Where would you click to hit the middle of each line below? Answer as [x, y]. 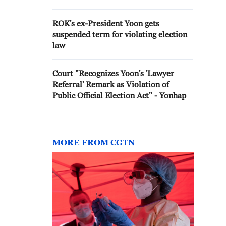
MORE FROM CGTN [94, 142]
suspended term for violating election [120, 34]
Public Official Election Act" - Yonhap [119, 95]
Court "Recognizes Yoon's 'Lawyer [113, 73]
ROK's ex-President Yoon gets [106, 23]
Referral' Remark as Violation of [111, 84]
